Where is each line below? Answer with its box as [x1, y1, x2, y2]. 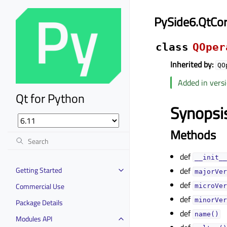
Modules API [16, 213, 52, 224]
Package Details [16, 197, 63, 208]
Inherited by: [170, 58, 213, 70]
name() [194, 210, 219, 218]
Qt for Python [16, 89, 85, 107]
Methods [170, 126, 216, 144]
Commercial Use [16, 180, 64, 192]
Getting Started [16, 164, 62, 175]
